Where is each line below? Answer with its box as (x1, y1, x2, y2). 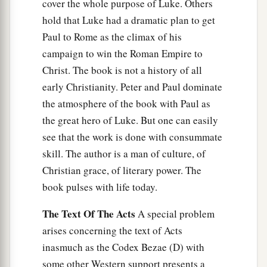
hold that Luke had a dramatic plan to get (42, 13, 215, 27)
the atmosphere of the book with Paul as (42, 97, 210, 111)
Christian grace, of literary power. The (42, 163, 201, 178)
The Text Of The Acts (42, 206, 135, 222)
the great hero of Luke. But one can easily (42, 113, 218, 128)
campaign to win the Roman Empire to (42, 46, 203, 61)
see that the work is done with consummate (42, 130, 222, 144)
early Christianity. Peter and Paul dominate (42, 80, 222, 94)
